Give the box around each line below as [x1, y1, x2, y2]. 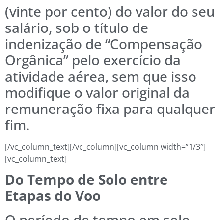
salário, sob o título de [5, 18, 148, 37]
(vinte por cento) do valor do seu [5, 2, 215, 21]
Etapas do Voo [5, 186, 101, 205]
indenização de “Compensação [5, 34, 202, 54]
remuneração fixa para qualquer [5, 99, 215, 118]
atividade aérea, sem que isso [5, 67, 196, 86]
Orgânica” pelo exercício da [5, 51, 181, 70]
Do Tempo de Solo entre [5, 170, 168, 189]
